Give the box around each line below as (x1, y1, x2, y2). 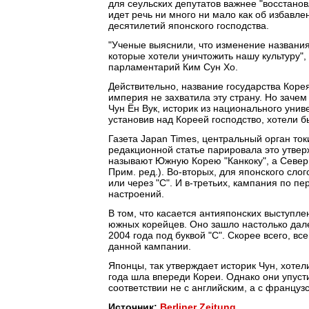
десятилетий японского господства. (108, 20, 269, 31)
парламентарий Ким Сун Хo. (108, 61, 238, 72)
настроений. (108, 188, 164, 199)
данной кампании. (108, 241, 191, 252)
